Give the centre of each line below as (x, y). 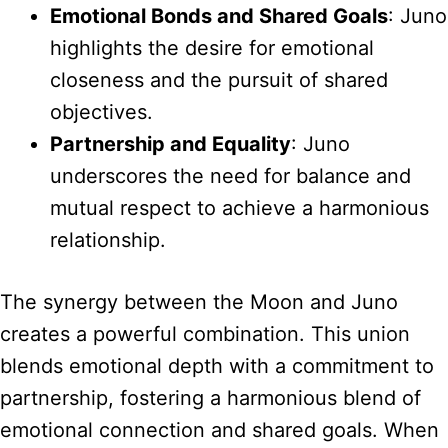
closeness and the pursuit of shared (219, 79)
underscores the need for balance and (230, 175)
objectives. (101, 111)
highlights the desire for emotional (212, 47)
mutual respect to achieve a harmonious (239, 207)
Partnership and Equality (170, 143)
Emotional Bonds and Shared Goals (219, 15)
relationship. (108, 239)
